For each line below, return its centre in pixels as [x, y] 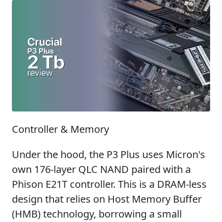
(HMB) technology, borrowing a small [97, 214]
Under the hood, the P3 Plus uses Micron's [109, 154]
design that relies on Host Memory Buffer [107, 199]
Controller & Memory [60, 129]
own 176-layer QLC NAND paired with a [101, 169]
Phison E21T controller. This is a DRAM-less [109, 184]
